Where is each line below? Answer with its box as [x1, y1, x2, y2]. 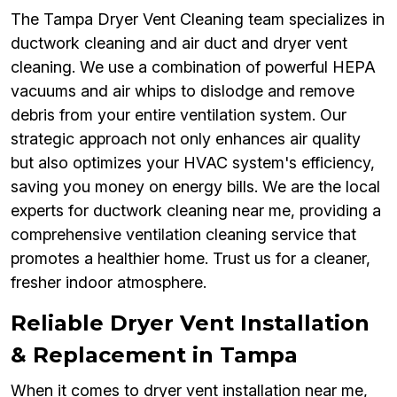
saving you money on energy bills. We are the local [11, 177, 380, 197]
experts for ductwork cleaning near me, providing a [11, 201, 381, 221]
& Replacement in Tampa [11, 342, 298, 369]
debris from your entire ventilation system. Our [11, 105, 346, 125]
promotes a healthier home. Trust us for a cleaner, [11, 249, 370, 269]
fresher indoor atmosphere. [11, 273, 206, 292]
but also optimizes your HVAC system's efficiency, [11, 153, 375, 173]
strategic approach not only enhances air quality [11, 129, 361, 149]
